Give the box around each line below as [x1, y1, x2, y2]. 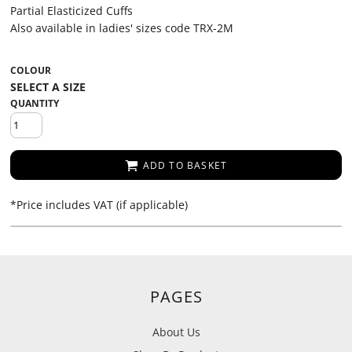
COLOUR [10, 64, 51, 77]
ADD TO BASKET [142, 159, 228, 173]
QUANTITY [10, 97, 59, 110]
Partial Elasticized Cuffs [10, 3, 133, 18]
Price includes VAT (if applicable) [16, 197, 188, 212]
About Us [152, 324, 200, 339]
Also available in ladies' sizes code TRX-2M [10, 20, 233, 35]
